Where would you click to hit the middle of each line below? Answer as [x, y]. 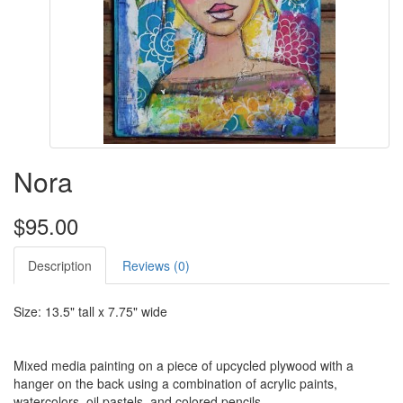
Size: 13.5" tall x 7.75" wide [90, 312]
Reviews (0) [156, 266]
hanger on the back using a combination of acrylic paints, [175, 384]
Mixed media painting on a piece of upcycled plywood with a [184, 366]
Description [60, 266]
